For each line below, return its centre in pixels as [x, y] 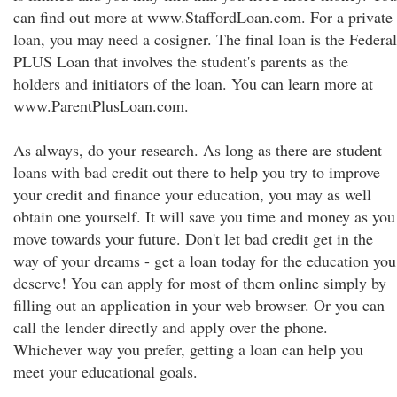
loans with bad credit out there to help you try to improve [197, 172]
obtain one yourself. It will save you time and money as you [204, 216]
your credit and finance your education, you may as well [192, 194]
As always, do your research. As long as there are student [198, 150]
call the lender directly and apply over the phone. [171, 327]
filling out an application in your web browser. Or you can [199, 305]
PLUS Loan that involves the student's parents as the [181, 61]
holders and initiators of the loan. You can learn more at [193, 83]
